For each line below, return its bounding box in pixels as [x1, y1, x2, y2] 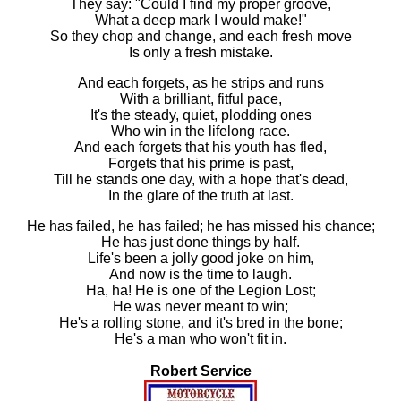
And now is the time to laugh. [109, 267, 292, 282]
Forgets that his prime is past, [107, 156, 294, 171]
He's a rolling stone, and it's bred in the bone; [58, 315, 343, 330]
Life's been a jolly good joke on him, [87, 251, 314, 266]
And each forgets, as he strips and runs [77, 75, 324, 90]
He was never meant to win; [113, 299, 288, 314]
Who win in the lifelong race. [111, 124, 290, 139]
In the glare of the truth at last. [107, 188, 294, 203]
